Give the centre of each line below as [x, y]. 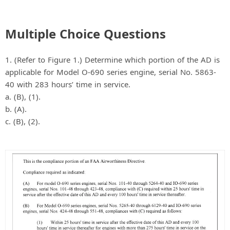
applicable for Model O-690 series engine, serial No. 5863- [111, 72]
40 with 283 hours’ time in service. [68, 84]
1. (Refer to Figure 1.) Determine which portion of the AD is [112, 59]
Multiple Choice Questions [85, 33]
